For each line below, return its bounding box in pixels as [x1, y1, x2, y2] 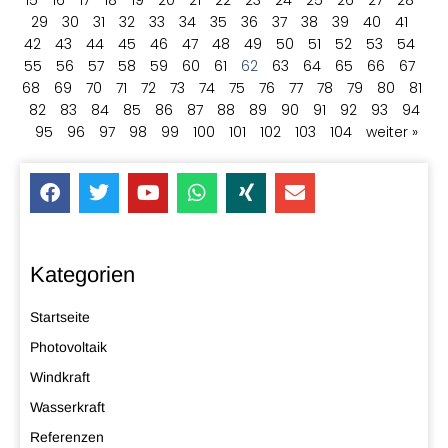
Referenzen [30, 428, 104, 445]
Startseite [30, 308, 90, 325]
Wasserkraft [30, 398, 105, 415]
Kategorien [30, 261, 135, 287]
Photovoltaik [30, 338, 107, 355]
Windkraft [30, 368, 90, 385]
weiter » [366, 121, 418, 142]
